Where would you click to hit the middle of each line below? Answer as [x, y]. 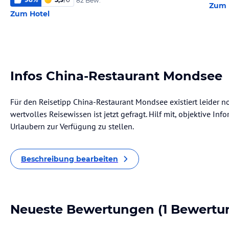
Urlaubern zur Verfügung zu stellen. [72, 126]
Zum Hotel [30, 14]
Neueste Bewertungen [82, 209]
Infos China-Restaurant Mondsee [116, 76]
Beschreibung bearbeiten [70, 159]
